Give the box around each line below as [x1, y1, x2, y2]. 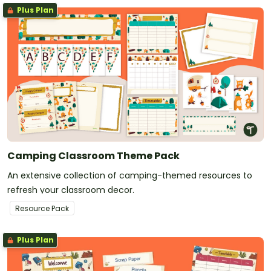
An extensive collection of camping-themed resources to [7, 169, 252, 182]
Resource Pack [15, 203, 69, 214]
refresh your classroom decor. [7, 184, 134, 197]
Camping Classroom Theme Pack [7, 149, 180, 163]
